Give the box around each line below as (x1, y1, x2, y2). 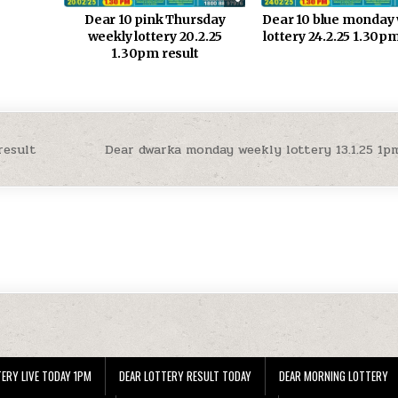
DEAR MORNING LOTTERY (279, 367, 388, 386)
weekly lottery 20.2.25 (87, 28, 223, 45)
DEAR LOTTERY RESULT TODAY (119, 367, 251, 386)
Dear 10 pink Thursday (84, 12, 226, 28)
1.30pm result (111, 45, 199, 62)
